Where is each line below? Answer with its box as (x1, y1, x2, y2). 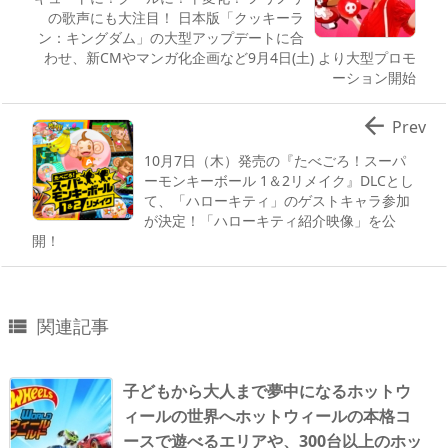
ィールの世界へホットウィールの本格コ (123, 405, 411, 428)
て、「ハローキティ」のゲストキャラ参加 (144, 191, 410, 211)
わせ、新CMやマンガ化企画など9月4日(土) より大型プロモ (44, 48, 416, 68)
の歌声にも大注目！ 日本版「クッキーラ (48, 8, 304, 28)
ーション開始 (332, 68, 416, 88)
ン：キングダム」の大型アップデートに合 (38, 28, 304, 48)
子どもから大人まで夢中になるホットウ (123, 380, 411, 403)
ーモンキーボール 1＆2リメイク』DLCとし (144, 171, 414, 191)
